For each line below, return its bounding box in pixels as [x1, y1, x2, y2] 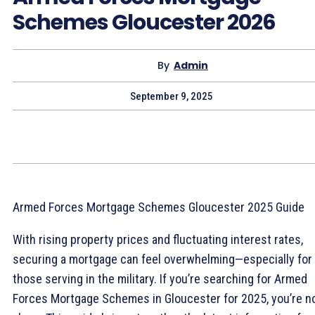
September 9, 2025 [130, 89, 213, 103]
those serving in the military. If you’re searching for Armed [13, 271, 307, 286]
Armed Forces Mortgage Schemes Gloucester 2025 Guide [13, 199, 304, 214]
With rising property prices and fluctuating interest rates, [13, 231, 303, 247]
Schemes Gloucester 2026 [13, 7, 276, 37]
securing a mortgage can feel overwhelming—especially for [13, 251, 312, 266]
